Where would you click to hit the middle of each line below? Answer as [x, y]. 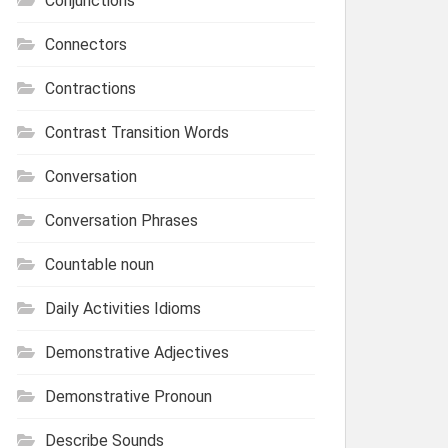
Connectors [86, 44]
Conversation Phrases [121, 220]
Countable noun [99, 264]
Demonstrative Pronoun [128, 396]
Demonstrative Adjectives [137, 352]
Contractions [90, 88]
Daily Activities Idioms [123, 308]
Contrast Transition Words [137, 132]
